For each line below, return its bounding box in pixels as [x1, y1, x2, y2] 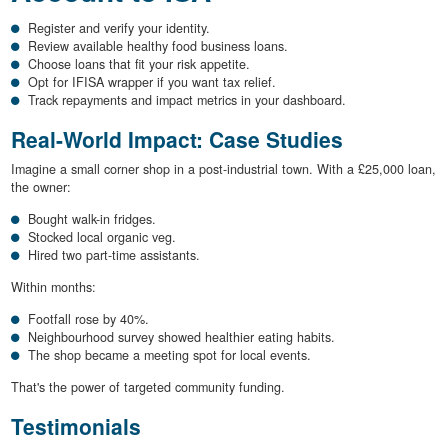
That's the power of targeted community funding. [10, 378, 285, 397]
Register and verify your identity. [28, 18, 210, 37]
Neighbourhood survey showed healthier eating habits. [28, 328, 335, 347]
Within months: [10, 278, 96, 297]
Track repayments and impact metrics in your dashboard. [28, 90, 346, 109]
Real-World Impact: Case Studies [10, 123, 343, 154]
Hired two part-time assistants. [28, 246, 200, 265]
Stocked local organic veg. [28, 228, 176, 247]
